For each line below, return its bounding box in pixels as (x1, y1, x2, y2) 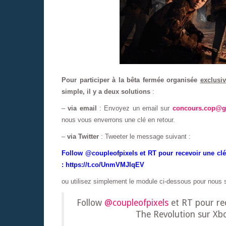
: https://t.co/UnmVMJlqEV (62, 161, 144, 169)
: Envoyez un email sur (96, 104, 173, 112)
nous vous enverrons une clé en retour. (62, 116, 175, 124)
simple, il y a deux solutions (62, 88, 150, 96)
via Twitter (67, 133, 99, 141)
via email (68, 104, 97, 112)
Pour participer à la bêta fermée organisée (62, 76, 200, 84)
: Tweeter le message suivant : (99, 133, 193, 141)
